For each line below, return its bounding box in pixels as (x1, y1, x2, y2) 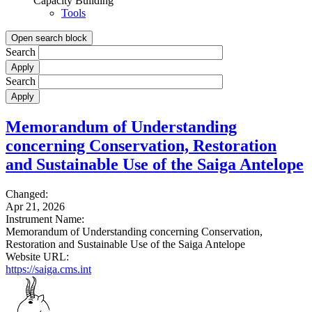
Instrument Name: (6, 212, 84, 225)
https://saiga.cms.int (6, 263, 91, 275)
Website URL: (6, 250, 69, 263)
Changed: (6, 187, 48, 200)
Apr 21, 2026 (6, 200, 65, 212)
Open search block (11, 32, 87, 43)
